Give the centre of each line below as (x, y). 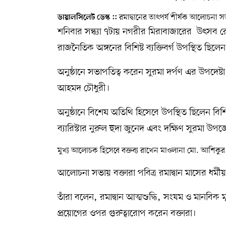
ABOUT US (32, 44)
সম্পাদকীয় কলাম (35, 18)
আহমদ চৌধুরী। (84, 89)
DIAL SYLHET (37, 70)
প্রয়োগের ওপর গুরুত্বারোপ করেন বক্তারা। (127, 214)
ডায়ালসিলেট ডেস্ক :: (87, 18)
